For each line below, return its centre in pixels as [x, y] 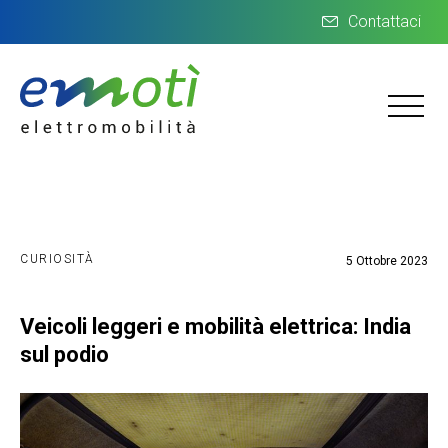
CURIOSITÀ [57, 259]
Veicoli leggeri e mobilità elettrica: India [215, 326]
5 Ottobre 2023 [387, 260]
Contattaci [384, 21]
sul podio [64, 354]
